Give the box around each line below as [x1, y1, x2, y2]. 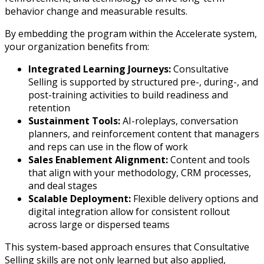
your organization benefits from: [5, 39, 149, 53]
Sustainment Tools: [28, 114, 123, 127]
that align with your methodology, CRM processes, [28, 166, 251, 179]
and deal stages [28, 179, 97, 192]
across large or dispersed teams [28, 217, 170, 231]
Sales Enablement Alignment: [28, 153, 170, 166]
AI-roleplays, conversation [123, 114, 238, 127]
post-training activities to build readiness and [28, 88, 228, 101]
